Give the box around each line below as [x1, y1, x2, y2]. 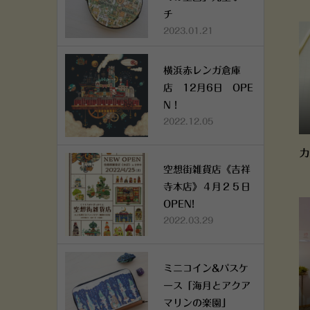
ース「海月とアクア [163, 281, 250, 291]
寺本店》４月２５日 [163, 182, 250, 192]
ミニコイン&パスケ [163, 264, 248, 273]
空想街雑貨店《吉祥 [163, 165, 250, 174]
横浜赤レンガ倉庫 [163, 66, 241, 75]
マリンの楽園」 [163, 298, 231, 308]
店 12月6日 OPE [163, 83, 253, 93]
